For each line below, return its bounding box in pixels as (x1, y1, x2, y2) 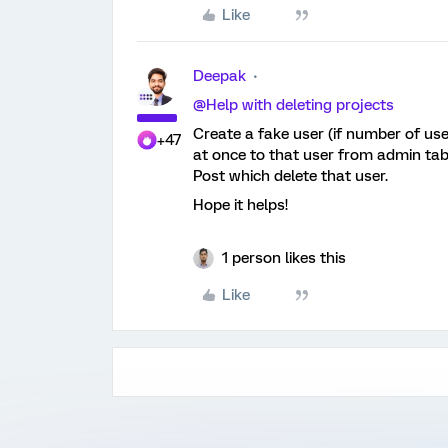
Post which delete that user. (193, 167, 388, 185)
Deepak (193, 67, 246, 85)
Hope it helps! (193, 196, 288, 214)
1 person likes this (222, 249, 346, 267)
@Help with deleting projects (193, 96, 394, 114)
